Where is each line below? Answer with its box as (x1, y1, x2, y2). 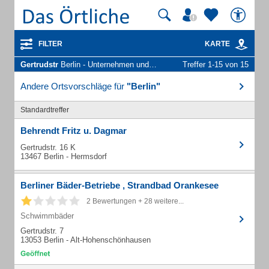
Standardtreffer (20, 106, 69, 114)
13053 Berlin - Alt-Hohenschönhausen (20, 235, 151, 244)
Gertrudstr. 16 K (20, 143, 76, 152)
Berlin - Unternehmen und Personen (58, 60, 149, 69)
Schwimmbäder (20, 211, 74, 220)
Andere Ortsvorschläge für (20, 81, 127, 91)
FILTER (38, 40, 62, 48)
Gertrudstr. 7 (20, 226, 64, 235)
